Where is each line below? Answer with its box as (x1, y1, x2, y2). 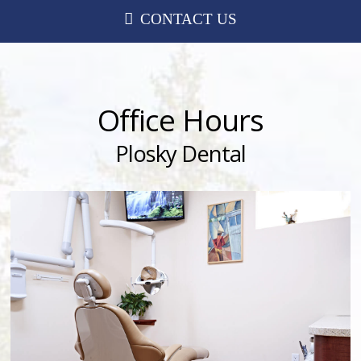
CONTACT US (140, 10, 238, 27)
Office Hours (98, 99, 263, 140)
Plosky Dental (114, 138, 247, 168)
